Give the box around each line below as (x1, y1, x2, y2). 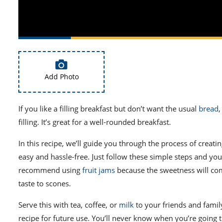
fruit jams (82, 165, 115, 175)
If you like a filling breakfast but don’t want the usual (18, 104, 199, 114)
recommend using (18, 165, 82, 175)
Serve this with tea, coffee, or (18, 200, 119, 210)
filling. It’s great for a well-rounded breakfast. (18, 117, 171, 127)
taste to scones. (18, 178, 71, 189)
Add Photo (44, 71, 79, 81)
